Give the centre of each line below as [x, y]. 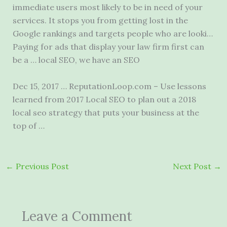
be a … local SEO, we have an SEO [76, 60]
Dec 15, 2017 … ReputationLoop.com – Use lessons [109, 86]
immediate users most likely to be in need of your [107, 7]
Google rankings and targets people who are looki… [112, 34]
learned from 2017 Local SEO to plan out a [95, 99]
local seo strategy [47, 112]
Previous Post [41, 166]
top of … [28, 125]
